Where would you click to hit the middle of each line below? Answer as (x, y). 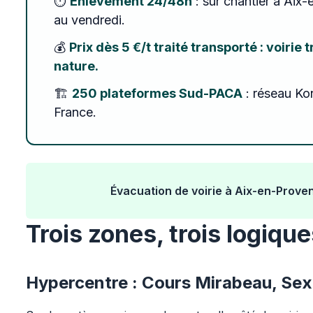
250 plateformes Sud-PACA (158, 93)
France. (75, 112)
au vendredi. (90, 20)
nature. (77, 66)
